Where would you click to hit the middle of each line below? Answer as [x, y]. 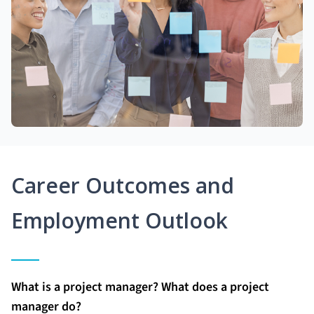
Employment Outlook [120, 220]
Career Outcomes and [123, 185]
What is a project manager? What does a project [140, 287]
